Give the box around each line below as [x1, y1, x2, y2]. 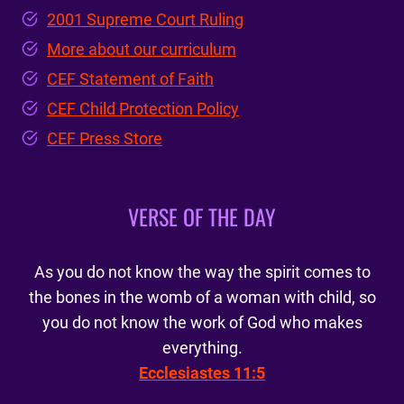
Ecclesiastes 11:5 [139, 363, 265, 383]
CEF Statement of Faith [47, 69, 214, 89]
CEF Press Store [47, 129, 162, 149]
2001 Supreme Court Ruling [47, 10, 243, 30]
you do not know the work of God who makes [41, 313, 363, 333]
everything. [161, 338, 243, 358]
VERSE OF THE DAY [128, 200, 276, 234]
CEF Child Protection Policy [47, 99, 239, 119]
